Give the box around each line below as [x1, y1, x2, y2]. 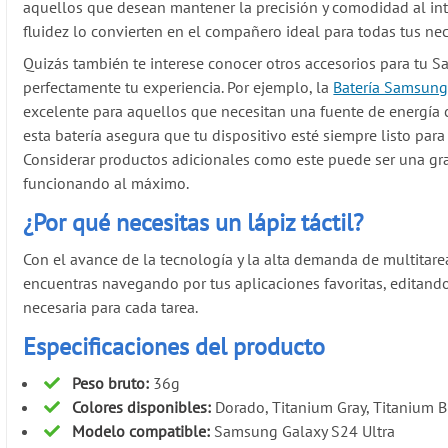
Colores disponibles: [72, 396, 212, 417]
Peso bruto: [72, 372, 150, 393]
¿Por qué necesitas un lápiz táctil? [23, 207, 364, 239]
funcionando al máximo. [23, 173, 190, 194]
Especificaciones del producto [23, 330, 326, 362]
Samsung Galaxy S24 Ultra [210, 420, 396, 441]
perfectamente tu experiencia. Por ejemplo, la [23, 77, 334, 98]
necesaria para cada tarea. [23, 296, 199, 317]
